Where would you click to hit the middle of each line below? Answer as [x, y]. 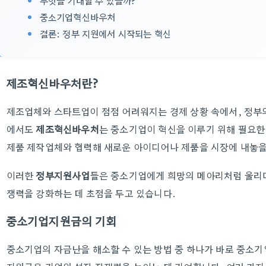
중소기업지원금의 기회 [61, 221]
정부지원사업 [63, 175]
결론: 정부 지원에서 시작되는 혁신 [105, 33]
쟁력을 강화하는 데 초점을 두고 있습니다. [91, 193]
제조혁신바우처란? [52, 83]
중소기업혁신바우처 [77, 17]
